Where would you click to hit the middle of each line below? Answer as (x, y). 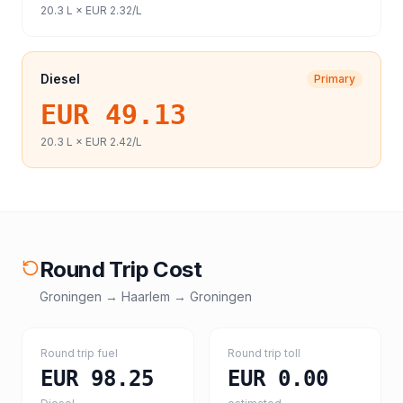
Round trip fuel (79, 353)
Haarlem (146, 296)
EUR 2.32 (109, 10)
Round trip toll (264, 353)
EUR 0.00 (278, 379)
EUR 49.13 (113, 115)
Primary (335, 79)
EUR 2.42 (109, 142)
